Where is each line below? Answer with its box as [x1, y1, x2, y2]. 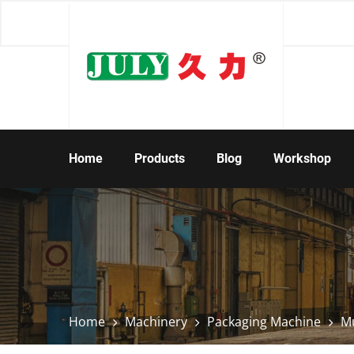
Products [134, 151, 185, 166]
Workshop [273, 151, 331, 166]
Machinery [125, 313, 187, 330]
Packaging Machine [207, 313, 321, 330]
